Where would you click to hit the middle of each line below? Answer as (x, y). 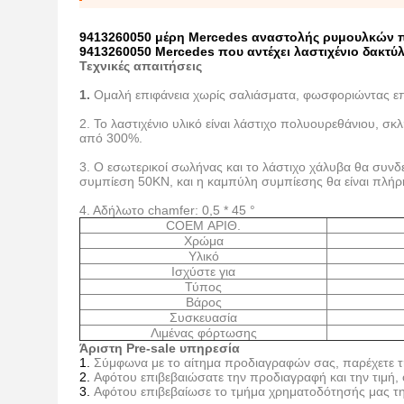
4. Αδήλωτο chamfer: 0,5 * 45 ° (167, 210)
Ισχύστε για (203, 271)
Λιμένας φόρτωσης (203, 333)
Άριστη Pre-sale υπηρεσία (160, 348)
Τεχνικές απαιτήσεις (141, 66)
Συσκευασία (203, 317)
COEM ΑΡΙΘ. (203, 225)
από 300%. (111, 138)
